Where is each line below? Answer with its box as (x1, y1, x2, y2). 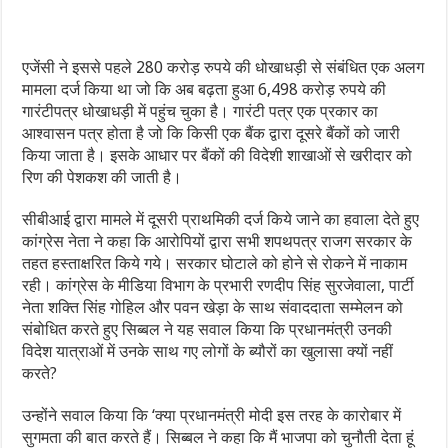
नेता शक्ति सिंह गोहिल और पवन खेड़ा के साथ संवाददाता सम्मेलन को (22, 298, 404, 318)
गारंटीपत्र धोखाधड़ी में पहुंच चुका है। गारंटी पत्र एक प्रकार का (22, 102, 379, 122)
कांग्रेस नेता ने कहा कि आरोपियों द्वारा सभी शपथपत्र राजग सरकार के (22, 232, 413, 252)
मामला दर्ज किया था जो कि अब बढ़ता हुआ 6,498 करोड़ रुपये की (22, 80, 387, 100)
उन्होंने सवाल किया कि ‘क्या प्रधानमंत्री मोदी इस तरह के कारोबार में (22, 406, 402, 426)
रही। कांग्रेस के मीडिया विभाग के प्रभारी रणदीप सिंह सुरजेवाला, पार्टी (22, 276, 415, 296)
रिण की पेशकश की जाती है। (22, 168, 183, 188)
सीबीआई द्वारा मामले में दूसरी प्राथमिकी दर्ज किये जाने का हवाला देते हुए (22, 210, 420, 230)
